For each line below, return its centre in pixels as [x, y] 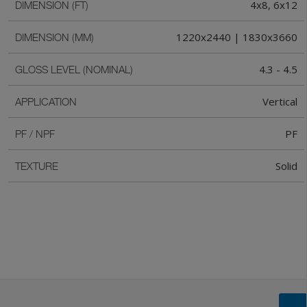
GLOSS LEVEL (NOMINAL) [74, 69]
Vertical [280, 101]
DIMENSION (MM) [54, 37]
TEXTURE [37, 166]
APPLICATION [46, 101]
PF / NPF [35, 134]
